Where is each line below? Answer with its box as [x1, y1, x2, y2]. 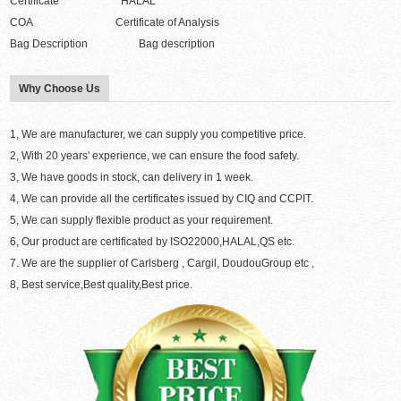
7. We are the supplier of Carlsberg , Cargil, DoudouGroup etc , [10, 257, 315, 270]
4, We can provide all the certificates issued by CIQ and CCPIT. [10, 192, 314, 206]
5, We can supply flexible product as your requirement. [10, 214, 274, 227]
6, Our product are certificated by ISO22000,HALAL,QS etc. [10, 235, 295, 249]
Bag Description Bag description [10, 38, 216, 51]
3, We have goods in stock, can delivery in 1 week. [10, 171, 254, 184]
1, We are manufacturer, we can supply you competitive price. [10, 128, 307, 141]
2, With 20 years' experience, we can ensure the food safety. [10, 149, 300, 163]
